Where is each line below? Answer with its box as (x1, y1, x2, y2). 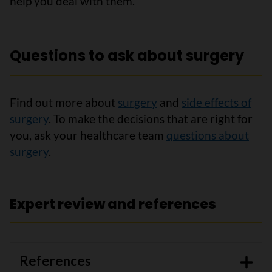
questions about (166, 127, 249, 142)
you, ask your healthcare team (10, 127, 166, 142)
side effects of (182, 95, 251, 109)
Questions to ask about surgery (10, 45, 244, 66)
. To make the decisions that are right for (49, 111, 253, 126)
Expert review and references (10, 194, 216, 214)
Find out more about (10, 95, 118, 109)
